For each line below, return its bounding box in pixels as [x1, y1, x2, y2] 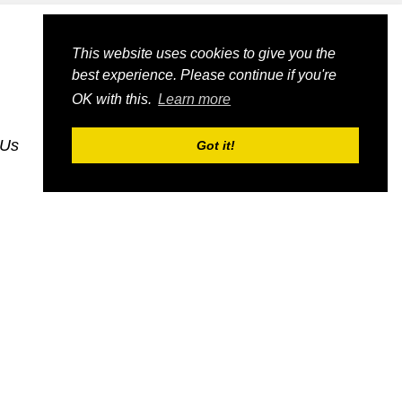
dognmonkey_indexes [216, 136, 373, 154]
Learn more [158, 92, 232, 108]
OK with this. [72, 92, 155, 108]
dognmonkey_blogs [48, 136, 188, 154]
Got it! [196, 138, 235, 153]
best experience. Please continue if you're [72, 67, 336, 83]
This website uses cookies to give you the [72, 46, 336, 61]
